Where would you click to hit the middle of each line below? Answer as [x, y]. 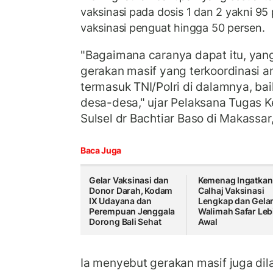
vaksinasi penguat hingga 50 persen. [173, 28]
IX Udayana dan [121, 201]
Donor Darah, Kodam [131, 191]
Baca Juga [101, 151]
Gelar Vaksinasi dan [129, 180]
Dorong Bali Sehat [125, 222]
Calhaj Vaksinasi [231, 191]
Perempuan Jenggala [132, 211]
